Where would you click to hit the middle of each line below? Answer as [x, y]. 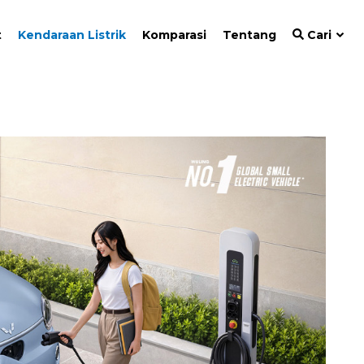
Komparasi [174, 35]
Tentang [249, 35]
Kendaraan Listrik [72, 35]
